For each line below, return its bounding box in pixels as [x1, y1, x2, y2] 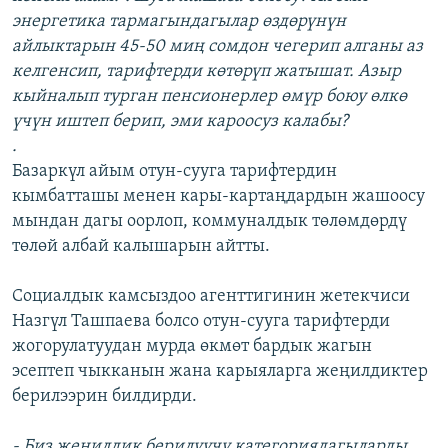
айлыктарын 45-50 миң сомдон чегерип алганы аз [12, 37, 423, 57]
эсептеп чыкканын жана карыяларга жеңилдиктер [12, 362, 428, 382]
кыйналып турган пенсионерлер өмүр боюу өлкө [12, 87, 407, 107]
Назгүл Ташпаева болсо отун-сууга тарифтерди [12, 312, 390, 332]
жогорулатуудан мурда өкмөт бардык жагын [12, 337, 372, 357]
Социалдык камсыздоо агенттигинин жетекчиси [12, 287, 410, 307]
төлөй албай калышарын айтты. [12, 237, 270, 257]
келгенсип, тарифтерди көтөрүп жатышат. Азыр [12, 62, 401, 82]
